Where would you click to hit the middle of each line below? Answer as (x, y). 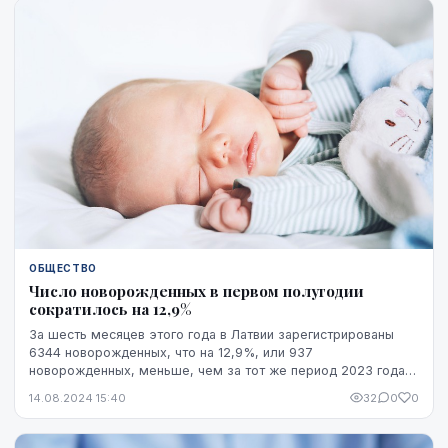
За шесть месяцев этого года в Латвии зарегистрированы (211, 334)
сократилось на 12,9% (110, 308)
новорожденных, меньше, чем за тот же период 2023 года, (219, 370)
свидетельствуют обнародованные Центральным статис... (211, 388)
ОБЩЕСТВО (63, 267)
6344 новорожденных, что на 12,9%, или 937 (171, 352)
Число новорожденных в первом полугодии (196, 290)
